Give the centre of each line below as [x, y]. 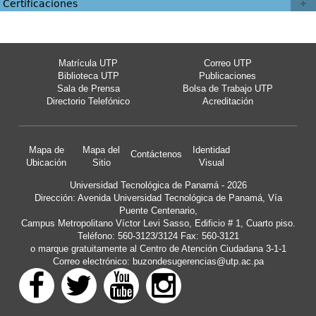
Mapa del [102, 150]
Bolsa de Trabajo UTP [227, 88]
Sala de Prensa [88, 88]
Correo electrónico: [92, 261]
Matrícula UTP [89, 63]
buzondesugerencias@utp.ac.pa [198, 261]
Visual [211, 162]
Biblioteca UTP [88, 75]
